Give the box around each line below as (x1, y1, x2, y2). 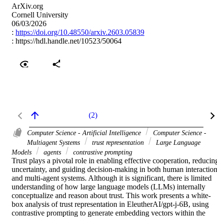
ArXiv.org (12, 2, 43, 11)
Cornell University (12, 11, 68, 19)
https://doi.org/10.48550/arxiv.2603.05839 (15, 28, 144, 37)
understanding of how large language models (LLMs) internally (12, 183, 205, 191)
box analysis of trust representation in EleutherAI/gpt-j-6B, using (12, 200, 209, 209)
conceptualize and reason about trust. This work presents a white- (12, 191, 211, 200)
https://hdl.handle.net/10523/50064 (15, 37, 122, 46)
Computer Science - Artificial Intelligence (27, 129, 143, 137)
